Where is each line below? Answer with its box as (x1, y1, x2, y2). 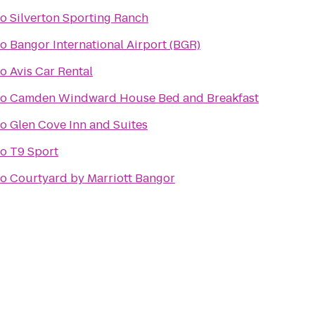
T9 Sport (10, 143, 58, 160)
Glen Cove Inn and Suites (10, 117, 148, 133)
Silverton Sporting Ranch (10, 10, 148, 26)
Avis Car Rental (10, 63, 93, 79)
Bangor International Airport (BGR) (10, 37, 200, 53)
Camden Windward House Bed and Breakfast (10, 90, 259, 106)
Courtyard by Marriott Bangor (10, 170, 175, 186)
